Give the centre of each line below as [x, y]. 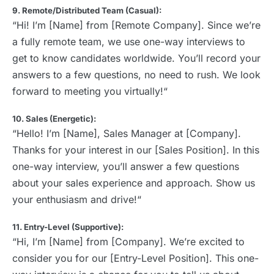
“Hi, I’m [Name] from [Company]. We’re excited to [128, 242]
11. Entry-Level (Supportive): [68, 227]
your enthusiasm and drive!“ [77, 200]
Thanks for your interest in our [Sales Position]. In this [136, 150]
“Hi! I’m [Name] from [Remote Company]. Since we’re [136, 25]
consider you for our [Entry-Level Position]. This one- [135, 258]
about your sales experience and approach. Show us [134, 183]
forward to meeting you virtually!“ [90, 91]
